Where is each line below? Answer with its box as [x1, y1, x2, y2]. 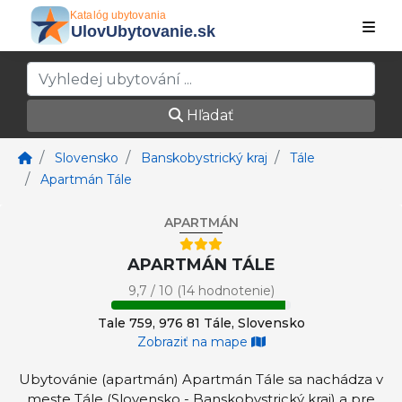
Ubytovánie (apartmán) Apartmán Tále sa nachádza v [19, 371, 383, 388]
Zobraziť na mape [136, 334, 251, 350]
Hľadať [182, 107, 234, 124]
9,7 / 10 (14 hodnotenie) [127, 283, 275, 299]
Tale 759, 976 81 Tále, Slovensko [97, 315, 305, 331]
